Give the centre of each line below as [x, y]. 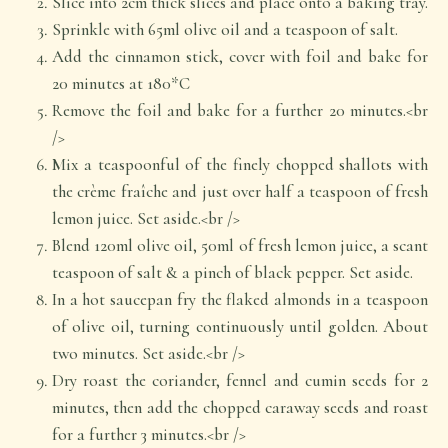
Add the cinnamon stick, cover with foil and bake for [240, 56]
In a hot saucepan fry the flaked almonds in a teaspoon [240, 299]
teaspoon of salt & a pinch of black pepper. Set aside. [232, 272]
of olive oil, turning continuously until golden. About [240, 326]
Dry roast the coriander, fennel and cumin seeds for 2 [240, 380]
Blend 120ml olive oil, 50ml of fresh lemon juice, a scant [240, 245]
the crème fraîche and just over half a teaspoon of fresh [240, 191]
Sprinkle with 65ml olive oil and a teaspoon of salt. [225, 29]
